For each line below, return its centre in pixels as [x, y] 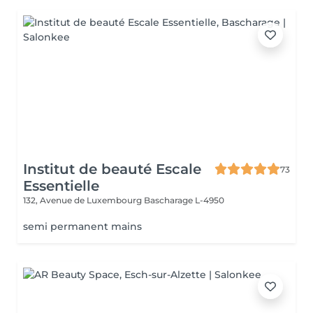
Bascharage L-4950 [184, 200]
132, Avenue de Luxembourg [83, 200]
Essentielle [61, 186]
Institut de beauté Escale [112, 169]
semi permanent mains [82, 226]
